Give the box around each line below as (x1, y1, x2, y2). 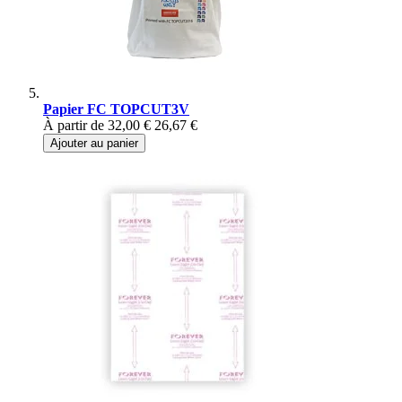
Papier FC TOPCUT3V (43, 101, 189, 118)
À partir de (43, 118, 104, 134)
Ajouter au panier (50, 136, 138, 151)
